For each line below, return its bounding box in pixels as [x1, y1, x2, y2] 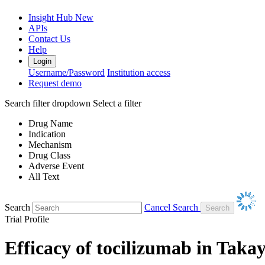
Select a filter [93, 98, 141, 108]
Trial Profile [5, 214, 49, 224]
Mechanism [28, 139, 72, 150]
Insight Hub [28, 12, 75, 22]
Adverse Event [28, 160, 84, 171]
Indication [28, 128, 66, 139]
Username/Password [28, 67, 105, 77]
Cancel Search [144, 202, 198, 212]
